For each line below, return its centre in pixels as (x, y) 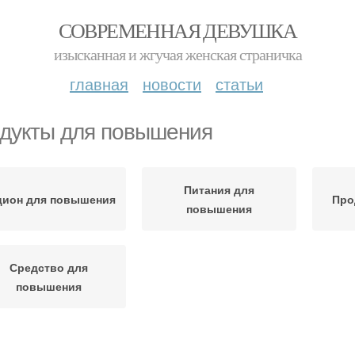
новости (172, 84)
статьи (239, 84)
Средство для (49, 267)
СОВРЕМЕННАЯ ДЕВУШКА (177, 30)
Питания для (219, 189)
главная (99, 84)
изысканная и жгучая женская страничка (177, 54)
